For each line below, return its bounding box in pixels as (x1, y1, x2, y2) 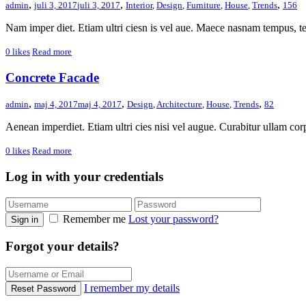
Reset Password (11, 283, 76, 294)
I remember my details (84, 282, 180, 294)
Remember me (60, 212, 128, 225)
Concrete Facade (5, 70, 99, 85)
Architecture (156, 99, 202, 110)
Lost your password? (128, 212, 219, 225)
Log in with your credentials (5, 169, 163, 184)
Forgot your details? (5, 239, 120, 254)
